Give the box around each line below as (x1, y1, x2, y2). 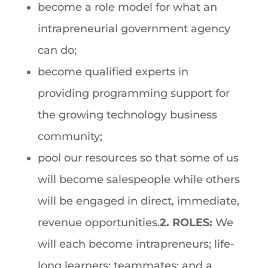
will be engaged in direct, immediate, (37, 194, 239, 208)
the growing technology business (37, 108, 217, 121)
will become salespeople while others (37, 173, 240, 186)
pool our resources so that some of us (37, 151, 239, 165)
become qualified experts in (37, 65, 188, 78)
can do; (37, 44, 77, 57)
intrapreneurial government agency (37, 22, 230, 35)
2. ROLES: (159, 216, 212, 229)
